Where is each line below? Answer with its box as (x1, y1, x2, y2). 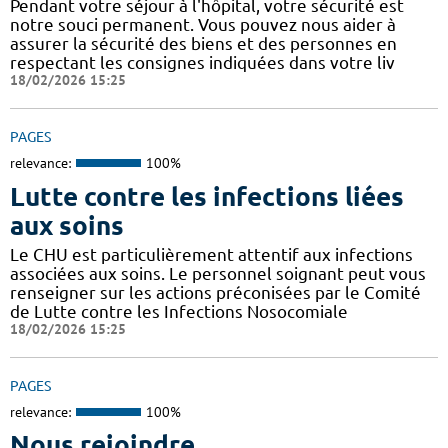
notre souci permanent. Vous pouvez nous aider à (10, 15, 396, 35)
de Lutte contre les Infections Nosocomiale (10, 301, 348, 321)
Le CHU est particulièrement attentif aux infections (10, 244, 413, 264)
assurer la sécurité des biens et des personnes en (10, 34, 397, 54)
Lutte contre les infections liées (10, 181, 404, 211)
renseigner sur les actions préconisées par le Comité (10, 282, 421, 302)
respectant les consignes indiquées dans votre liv (10, 53, 395, 73)
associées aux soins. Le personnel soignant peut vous (10, 263, 426, 283)
